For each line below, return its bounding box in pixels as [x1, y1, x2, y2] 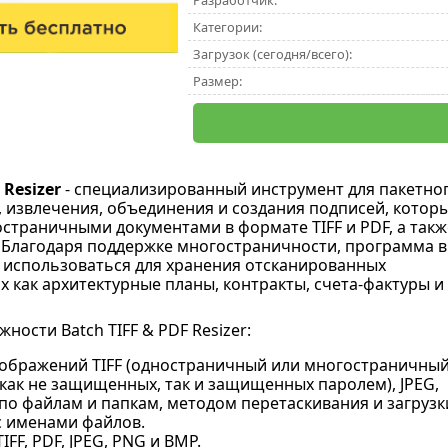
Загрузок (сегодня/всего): [192, 45, 352, 63]
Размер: [192, 72, 242, 90]
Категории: [192, 18, 262, 36]
